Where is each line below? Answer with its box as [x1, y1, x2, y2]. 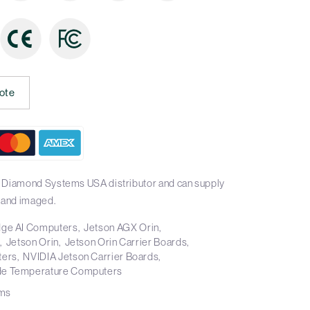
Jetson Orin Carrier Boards [64, 235, 188, 248]
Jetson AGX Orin [84, 221, 159, 233]
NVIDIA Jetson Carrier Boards [23, 250, 159, 262]
